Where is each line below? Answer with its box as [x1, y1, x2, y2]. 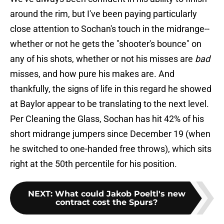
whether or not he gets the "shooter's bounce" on [10, 38, 201, 49]
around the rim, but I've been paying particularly [10, 8, 197, 19]
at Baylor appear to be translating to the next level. [10, 98, 209, 109]
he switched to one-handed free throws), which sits [10, 143, 211, 154]
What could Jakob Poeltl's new [54, 189, 185, 199]
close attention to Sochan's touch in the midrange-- [10, 23, 209, 34]
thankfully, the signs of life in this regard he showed [10, 83, 211, 94]
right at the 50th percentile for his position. [10, 158, 177, 169]
